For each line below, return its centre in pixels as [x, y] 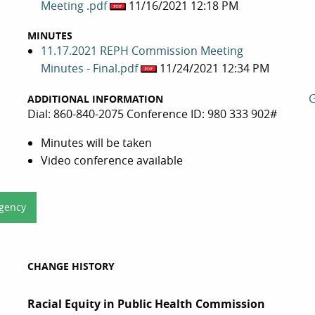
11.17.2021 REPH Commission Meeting [142, 51]
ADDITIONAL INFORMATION [95, 98]
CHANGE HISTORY [71, 266]
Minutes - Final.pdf [91, 69]
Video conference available [112, 160]
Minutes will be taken [97, 142]
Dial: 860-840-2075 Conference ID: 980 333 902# [152, 114]
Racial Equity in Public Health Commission [146, 304]
